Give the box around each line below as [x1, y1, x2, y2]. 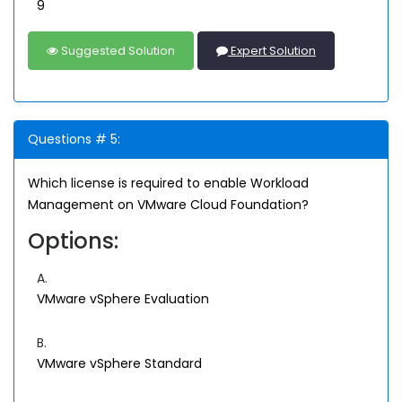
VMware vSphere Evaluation [37, 290, 209, 308]
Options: [28, 226, 118, 256]
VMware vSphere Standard [37, 354, 202, 372]
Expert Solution [228, 42, 316, 59]
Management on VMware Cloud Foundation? [28, 196, 309, 214]
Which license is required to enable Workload [28, 174, 309, 192]
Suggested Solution [58, 42, 175, 59]
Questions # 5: [28, 130, 120, 148]
